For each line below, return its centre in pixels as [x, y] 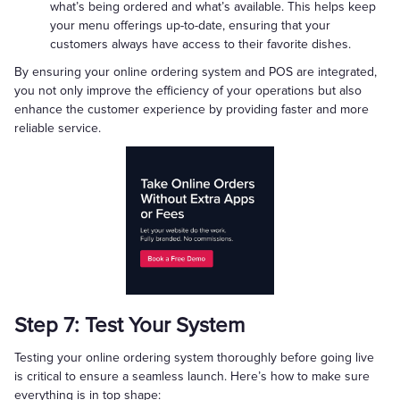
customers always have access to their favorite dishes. [200, 44]
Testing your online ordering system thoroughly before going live [194, 358]
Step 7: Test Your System [129, 325]
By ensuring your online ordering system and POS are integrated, [196, 72]
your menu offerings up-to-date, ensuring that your [190, 25]
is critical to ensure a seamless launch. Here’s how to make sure [192, 376]
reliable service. [58, 128]
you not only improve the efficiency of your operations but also [188, 91]
